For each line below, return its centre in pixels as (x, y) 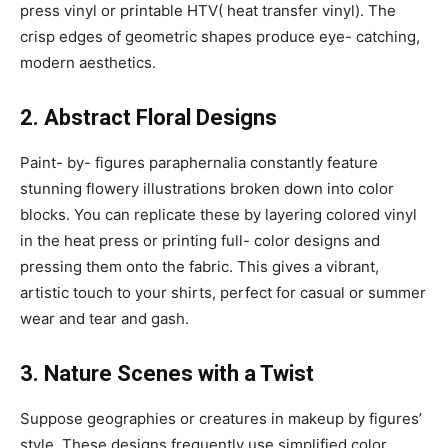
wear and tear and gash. (106, 318)
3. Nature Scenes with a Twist (167, 373)
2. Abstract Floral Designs (151, 117)
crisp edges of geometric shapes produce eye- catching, (220, 36)
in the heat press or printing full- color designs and (200, 240)
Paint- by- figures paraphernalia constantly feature (199, 162)
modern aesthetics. (90, 62)
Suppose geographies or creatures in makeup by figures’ (221, 418)
